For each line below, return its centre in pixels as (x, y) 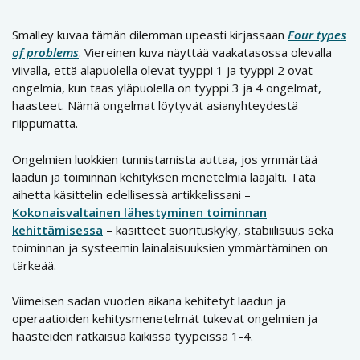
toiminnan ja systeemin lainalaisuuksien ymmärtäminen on (170, 247)
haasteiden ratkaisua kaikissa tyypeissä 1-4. (133, 336)
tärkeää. (34, 265)
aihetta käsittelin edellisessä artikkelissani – (131, 194)
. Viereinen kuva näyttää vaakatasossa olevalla (205, 53)
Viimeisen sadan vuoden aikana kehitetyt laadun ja (149, 301)
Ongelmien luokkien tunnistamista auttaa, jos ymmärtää (165, 159)
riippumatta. (45, 123)
